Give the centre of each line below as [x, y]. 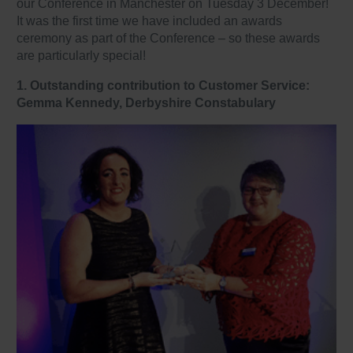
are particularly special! [82, 56]
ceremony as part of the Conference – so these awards [169, 38]
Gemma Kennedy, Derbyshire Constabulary [148, 103]
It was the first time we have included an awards [150, 21]
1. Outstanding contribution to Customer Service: [163, 85]
